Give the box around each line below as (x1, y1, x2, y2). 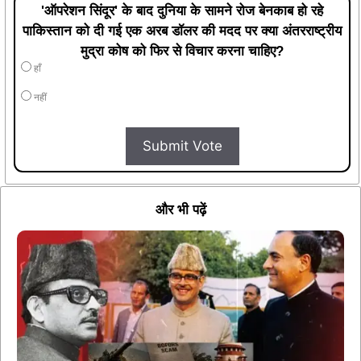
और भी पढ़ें (155, 201, 206, 218)
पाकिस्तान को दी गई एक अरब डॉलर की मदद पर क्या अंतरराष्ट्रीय (23, 23, 342, 39)
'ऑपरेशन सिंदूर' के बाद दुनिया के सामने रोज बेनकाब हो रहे (41, 2, 323, 19)
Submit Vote (142, 137, 222, 154)
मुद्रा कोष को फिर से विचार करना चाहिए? (81, 43, 284, 59)
